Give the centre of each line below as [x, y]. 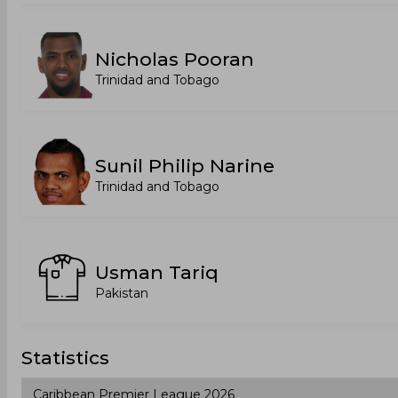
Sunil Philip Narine [185, 166]
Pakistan [122, 293]
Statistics [65, 358]
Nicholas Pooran [175, 59]
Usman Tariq [157, 272]
